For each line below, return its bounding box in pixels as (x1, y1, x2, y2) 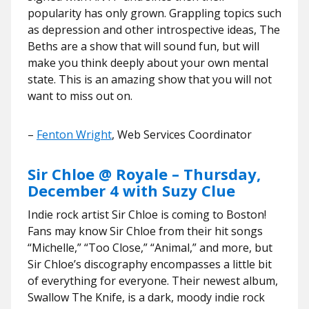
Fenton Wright (37, 127, 112, 142)
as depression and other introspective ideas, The (28, 22, 280, 37)
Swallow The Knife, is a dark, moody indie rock (28, 290, 265, 305)
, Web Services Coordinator (112, 127, 252, 142)
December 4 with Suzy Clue (28, 180, 235, 201)
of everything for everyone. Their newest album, (28, 273, 278, 288)
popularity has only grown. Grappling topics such (28, 6, 281, 21)
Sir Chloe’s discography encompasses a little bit (28, 257, 272, 272)
